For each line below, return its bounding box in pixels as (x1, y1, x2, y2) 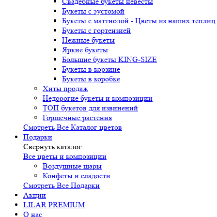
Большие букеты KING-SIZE (62, 55, 157, 64)
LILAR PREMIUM (23, 200, 85, 209)
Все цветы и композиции (23, 152, 107, 161)
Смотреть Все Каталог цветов (23, 123, 122, 132)
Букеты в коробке (62, 74, 120, 83)
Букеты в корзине (62, 64, 120, 74)
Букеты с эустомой (62, 6, 124, 15)
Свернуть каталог (23, 142, 82, 151)
